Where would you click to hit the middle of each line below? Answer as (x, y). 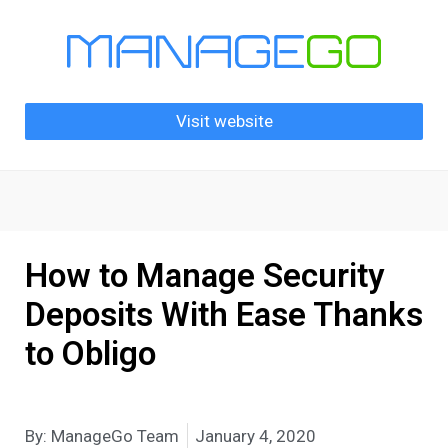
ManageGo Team (113, 435)
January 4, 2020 (255, 435)
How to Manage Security (204, 275)
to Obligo (90, 353)
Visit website (224, 120)
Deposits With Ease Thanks (224, 314)
